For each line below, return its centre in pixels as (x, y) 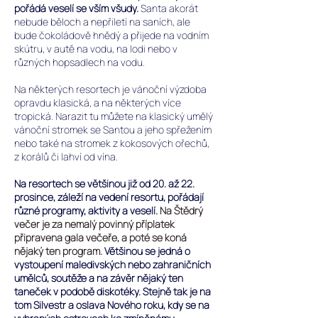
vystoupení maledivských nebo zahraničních (113, 264)
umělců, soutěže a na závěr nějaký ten (99, 278)
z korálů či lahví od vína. (66, 157)
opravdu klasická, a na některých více (98, 103)
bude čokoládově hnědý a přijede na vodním (111, 35)
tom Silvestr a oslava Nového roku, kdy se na (112, 305)
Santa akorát (169, 8)
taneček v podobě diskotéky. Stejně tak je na (113, 291)
